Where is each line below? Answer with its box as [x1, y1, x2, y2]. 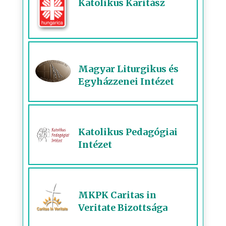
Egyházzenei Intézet [78, 76, 174, 88]
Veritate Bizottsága [78, 202, 167, 214]
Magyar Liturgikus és [78, 63, 179, 75]
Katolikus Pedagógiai [78, 126, 178, 138]
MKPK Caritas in [78, 189, 156, 201]
